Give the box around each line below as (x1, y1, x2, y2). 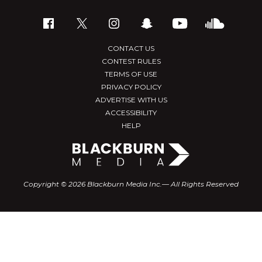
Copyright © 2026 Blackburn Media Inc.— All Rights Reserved (23, 180, 239, 189)
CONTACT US (108, 44, 154, 53)
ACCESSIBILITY (105, 108, 157, 117)
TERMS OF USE (105, 70, 157, 78)
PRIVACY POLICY (101, 82, 161, 91)
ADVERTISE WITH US (95, 95, 167, 104)
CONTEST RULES (101, 57, 161, 65)
